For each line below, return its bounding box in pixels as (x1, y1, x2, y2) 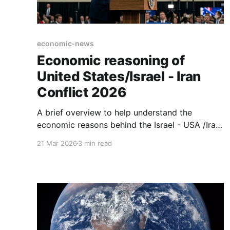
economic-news (37, 39, 94, 48)
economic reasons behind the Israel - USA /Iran (37, 119, 220, 130)
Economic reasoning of (37, 52, 185, 68)
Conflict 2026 (37, 84, 126, 100)
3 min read (78, 139, 112, 147)
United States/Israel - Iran (37, 68, 201, 84)
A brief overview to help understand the (37, 107, 192, 118)
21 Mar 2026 (37, 139, 77, 147)
